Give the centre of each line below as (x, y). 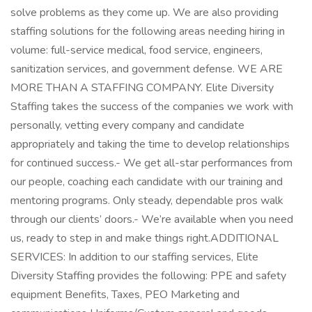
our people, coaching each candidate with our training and (147, 182)
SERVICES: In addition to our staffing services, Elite (134, 257)
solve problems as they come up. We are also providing (145, 13)
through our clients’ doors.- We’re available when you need (152, 219)
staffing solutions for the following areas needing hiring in (148, 31)
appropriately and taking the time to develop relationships (150, 144)
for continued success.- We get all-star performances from (151, 163)
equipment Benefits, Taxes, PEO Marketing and (125, 295)
